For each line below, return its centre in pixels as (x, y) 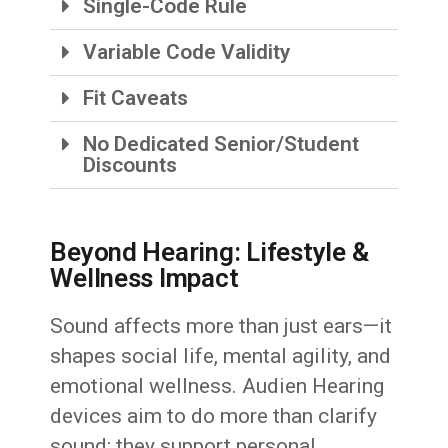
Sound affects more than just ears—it (221, 326)
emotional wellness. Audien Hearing (217, 386)
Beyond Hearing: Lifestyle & (209, 252)
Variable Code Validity (187, 52)
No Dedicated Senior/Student (221, 144)
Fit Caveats (136, 98)
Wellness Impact (144, 278)
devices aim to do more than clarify (214, 416)
